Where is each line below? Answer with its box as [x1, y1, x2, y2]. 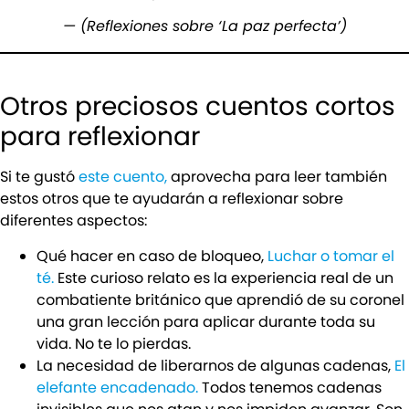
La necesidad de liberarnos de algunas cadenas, [37, 354, 394, 376]
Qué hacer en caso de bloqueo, [37, 245, 264, 267]
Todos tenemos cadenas [198, 376, 382, 398]
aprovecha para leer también [167, 166, 387, 188]
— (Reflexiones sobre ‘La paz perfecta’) [62, 16, 347, 37]
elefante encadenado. [37, 376, 198, 398]
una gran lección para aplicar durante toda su [37, 310, 375, 332]
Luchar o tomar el [264, 245, 394, 267]
